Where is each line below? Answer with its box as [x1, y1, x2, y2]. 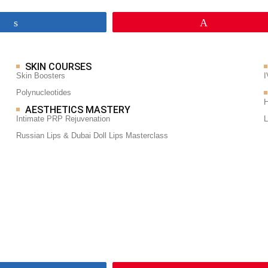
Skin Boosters [16, 71, 66, 80]
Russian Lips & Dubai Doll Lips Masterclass [16, 131, 169, 140]
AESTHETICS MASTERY [23, 104, 133, 115]
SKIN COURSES [23, 61, 95, 72]
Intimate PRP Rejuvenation [16, 114, 111, 123]
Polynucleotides [16, 88, 72, 97]
